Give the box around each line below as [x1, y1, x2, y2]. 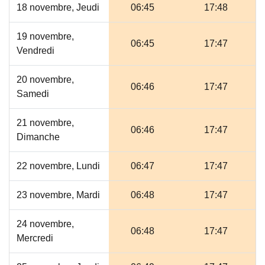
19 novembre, [17, 31, 74, 41]
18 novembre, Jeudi [17, 2, 99, 12]
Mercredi [17, 233, 53, 243]
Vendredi [17, 46, 54, 56]
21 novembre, [17, 118, 74, 128]
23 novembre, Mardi [17, 190, 100, 200]
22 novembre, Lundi [17, 161, 100, 171]
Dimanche [17, 132, 60, 142]
